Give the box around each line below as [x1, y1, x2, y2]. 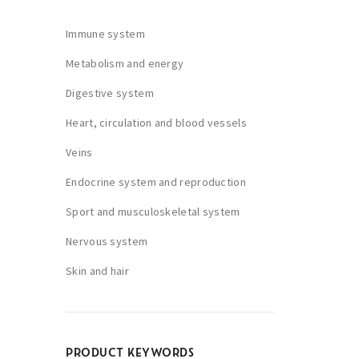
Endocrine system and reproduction [66, 175, 246, 189]
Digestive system [66, 86, 154, 100]
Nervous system [66, 234, 148, 248]
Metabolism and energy [66, 56, 184, 71]
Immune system [66, 26, 145, 41]
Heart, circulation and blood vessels [66, 115, 247, 130]
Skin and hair [66, 264, 129, 278]
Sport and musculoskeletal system [66, 204, 240, 219]
